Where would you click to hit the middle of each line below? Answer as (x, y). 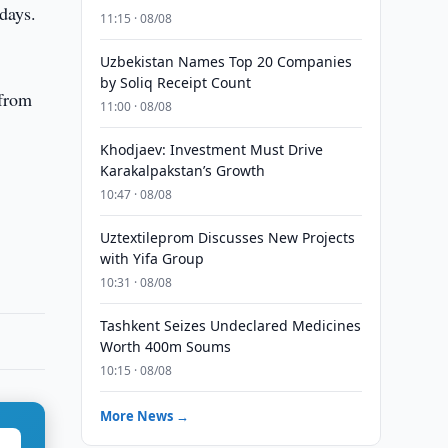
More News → (144, 416)
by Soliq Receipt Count (175, 82)
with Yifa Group (151, 258)
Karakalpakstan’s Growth (182, 170)
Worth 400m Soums (165, 346)
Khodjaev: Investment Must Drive (211, 149)
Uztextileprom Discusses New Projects (227, 237)
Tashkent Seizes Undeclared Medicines (230, 325)
